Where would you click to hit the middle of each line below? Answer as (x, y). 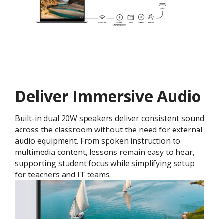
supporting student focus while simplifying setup (105, 163)
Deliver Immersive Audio (108, 96)
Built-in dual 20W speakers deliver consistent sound (109, 118)
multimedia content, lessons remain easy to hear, (105, 152)
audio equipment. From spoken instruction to (98, 141)
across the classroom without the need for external (109, 130)
